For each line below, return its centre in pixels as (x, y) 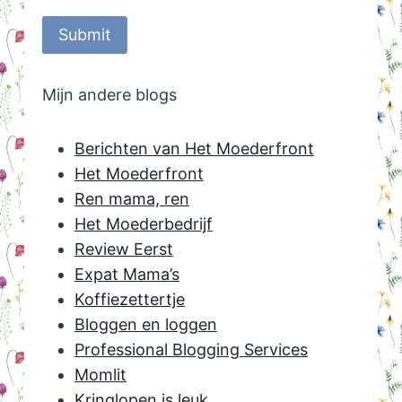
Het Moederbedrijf (143, 224)
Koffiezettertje (129, 300)
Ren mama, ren (131, 199)
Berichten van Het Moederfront (194, 149)
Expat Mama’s (127, 275)
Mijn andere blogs (109, 95)
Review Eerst (123, 249)
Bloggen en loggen (145, 325)
